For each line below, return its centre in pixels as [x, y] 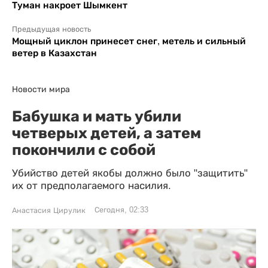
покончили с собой [84, 149]
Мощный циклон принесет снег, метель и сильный [129, 41]
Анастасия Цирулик [49, 210]
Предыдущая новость [51, 29]
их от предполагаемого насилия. [92, 185]
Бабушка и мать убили [97, 116]
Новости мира [41, 89]
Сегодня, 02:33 [121, 210]
